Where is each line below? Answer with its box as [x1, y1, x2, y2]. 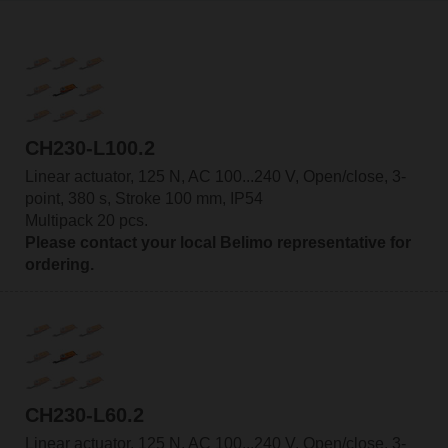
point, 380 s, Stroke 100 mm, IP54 [24, 190, 263, 208]
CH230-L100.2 [24, 137, 155, 160]
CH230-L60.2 [24, 403, 144, 426]
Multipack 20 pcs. [24, 212, 148, 230]
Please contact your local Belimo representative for [24, 234, 411, 252]
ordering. [24, 256, 94, 274]
